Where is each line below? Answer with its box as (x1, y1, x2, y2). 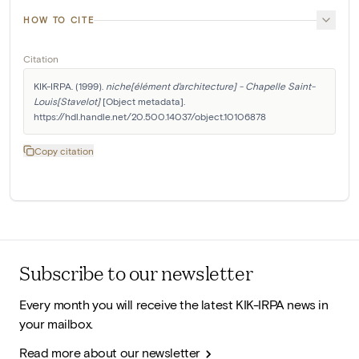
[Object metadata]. (100, 95, 185, 107)
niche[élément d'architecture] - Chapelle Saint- (106, 80, 315, 92)
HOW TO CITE (23, 14, 95, 26)
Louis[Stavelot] (34, 95, 100, 107)
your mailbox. (19, 316, 93, 332)
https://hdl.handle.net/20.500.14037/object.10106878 (34, 111, 266, 123)
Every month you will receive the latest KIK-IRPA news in (19, 296, 329, 313)
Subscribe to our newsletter (19, 259, 253, 287)
